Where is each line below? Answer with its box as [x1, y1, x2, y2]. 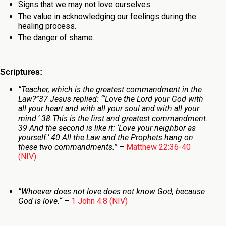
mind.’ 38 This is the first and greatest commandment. [18, 114, 208, 124]
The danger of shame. [18, 33, 94, 43]
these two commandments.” [18, 142, 117, 152]
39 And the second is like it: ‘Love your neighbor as [18, 123, 196, 133]
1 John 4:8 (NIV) [71, 196, 128, 206]
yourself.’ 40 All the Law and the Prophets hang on [18, 133, 193, 143]
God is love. [18, 196, 59, 206]
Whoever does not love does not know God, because [21, 187, 205, 197]
